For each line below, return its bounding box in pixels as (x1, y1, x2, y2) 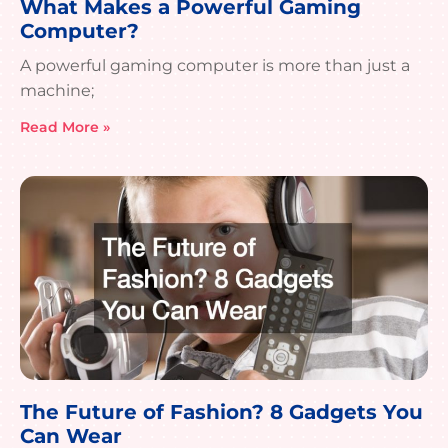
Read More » (20, 118, 110, 137)
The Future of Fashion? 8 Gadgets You (20, 400, 423, 425)
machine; (20, 81, 94, 101)
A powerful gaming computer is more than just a (20, 56, 410, 76)
